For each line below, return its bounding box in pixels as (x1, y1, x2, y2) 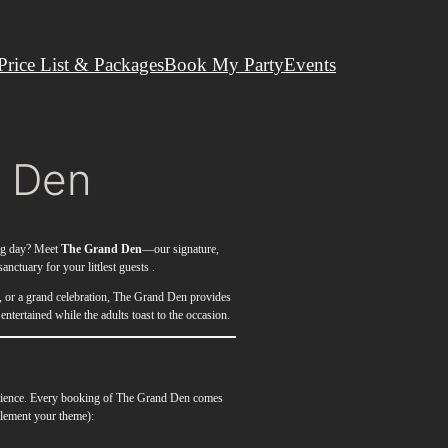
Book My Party (164, 53, 284, 75)
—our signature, (141, 242, 219, 257)
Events (284, 53, 336, 75)
